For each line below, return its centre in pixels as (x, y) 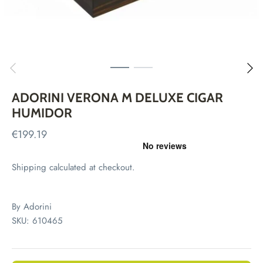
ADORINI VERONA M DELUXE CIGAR (117, 98)
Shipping (29, 167)
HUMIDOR (42, 113)
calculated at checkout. (91, 167)
